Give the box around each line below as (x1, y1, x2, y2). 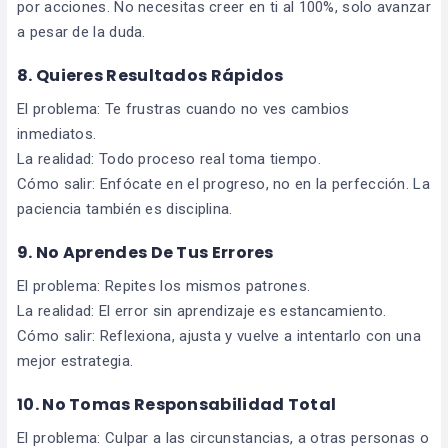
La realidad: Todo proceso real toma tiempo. (17, 150, 321, 169)
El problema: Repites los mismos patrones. (17, 277, 311, 296)
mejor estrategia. (17, 352, 134, 371)
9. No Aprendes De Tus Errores (17, 241, 274, 265)
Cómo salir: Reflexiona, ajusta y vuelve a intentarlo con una (17, 327, 421, 346)
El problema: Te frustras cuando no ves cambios (17, 100, 350, 119)
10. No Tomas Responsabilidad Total (17, 393, 337, 417)
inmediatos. (17, 125, 97, 144)
